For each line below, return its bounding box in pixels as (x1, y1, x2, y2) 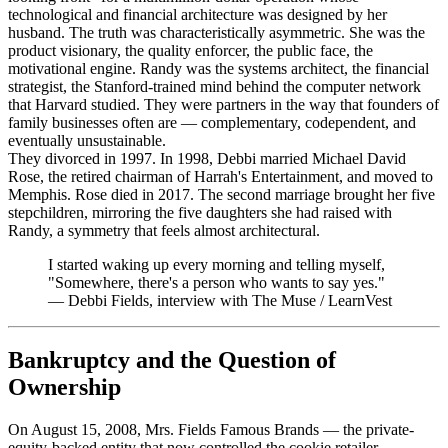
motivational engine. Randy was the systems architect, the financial (8, 59, 429, 77)
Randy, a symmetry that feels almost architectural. (8, 221, 320, 239)
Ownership (8, 374, 121, 401)
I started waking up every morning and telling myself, (48, 255, 385, 273)
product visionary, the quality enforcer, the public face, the (8, 41, 373, 59)
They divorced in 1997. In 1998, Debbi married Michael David (8, 149, 406, 167)
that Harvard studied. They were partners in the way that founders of (8, 95, 439, 113)
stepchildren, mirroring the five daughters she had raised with (8, 203, 392, 221)
